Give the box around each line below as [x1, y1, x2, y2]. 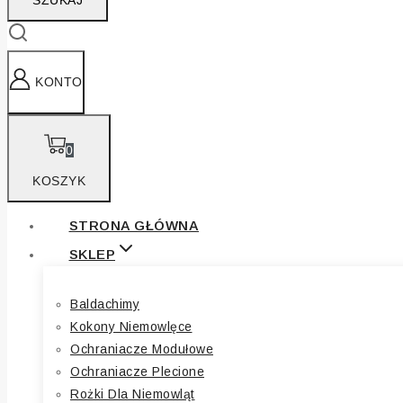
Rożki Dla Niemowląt [70, 386, 195, 401]
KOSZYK [32, 173, 85, 188]
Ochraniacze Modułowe [70, 341, 213, 356]
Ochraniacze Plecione [70, 363, 204, 379]
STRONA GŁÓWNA [68, 217, 199, 233]
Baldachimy [70, 296, 139, 311]
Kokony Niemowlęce [70, 318, 193, 334]
